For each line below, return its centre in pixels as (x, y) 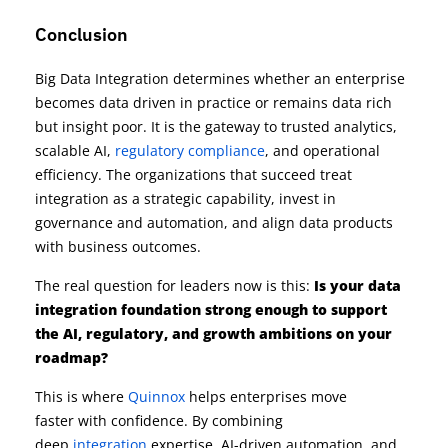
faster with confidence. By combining (159, 421)
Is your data (357, 286)
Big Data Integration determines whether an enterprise (220, 79)
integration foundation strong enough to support (211, 310)
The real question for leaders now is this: (174, 286)
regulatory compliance (190, 151)
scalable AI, (75, 151)
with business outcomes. (118, 247)
